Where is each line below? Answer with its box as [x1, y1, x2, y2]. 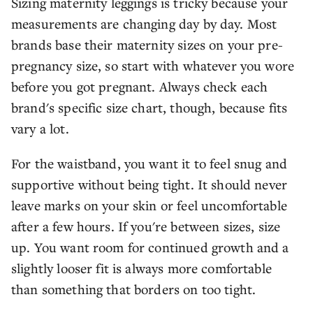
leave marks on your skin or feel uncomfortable [11, 196, 287, 214]
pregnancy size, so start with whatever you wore [11, 57, 295, 74]
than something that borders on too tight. [11, 280, 256, 298]
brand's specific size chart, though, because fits [11, 99, 288, 116]
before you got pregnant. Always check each [11, 78, 268, 95]
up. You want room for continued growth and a [11, 238, 289, 256]
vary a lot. [11, 119, 69, 137]
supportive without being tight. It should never [11, 175, 288, 193]
